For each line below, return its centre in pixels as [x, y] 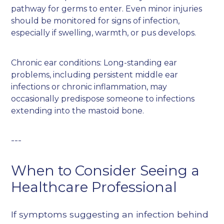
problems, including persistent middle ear [95, 75]
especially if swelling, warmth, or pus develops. [104, 33]
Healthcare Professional [94, 187]
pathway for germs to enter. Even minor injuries [107, 9]
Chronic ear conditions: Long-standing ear [94, 63]
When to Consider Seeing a [105, 171]
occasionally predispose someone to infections [103, 99]
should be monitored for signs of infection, [95, 21]
